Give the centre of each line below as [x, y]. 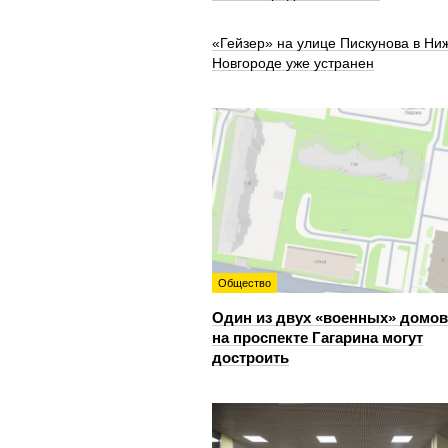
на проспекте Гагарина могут [317, 337]
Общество [244, 283]
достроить [250, 357]
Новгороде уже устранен [293, 63]
